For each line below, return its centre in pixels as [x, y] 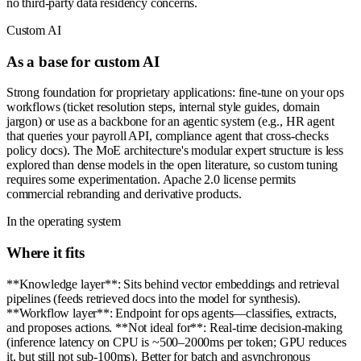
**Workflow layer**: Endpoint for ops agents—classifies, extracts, [172, 313]
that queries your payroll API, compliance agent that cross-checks [168, 136]
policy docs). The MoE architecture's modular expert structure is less [175, 151]
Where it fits [46, 253]
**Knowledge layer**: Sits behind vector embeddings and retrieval [173, 284]
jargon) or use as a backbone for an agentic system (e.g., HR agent [170, 122]
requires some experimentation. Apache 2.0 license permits [151, 180]
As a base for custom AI [83, 61]
